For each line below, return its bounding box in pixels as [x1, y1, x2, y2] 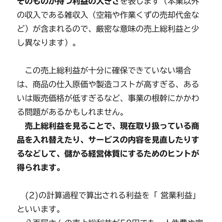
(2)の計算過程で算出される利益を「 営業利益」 [17, 191, 201, 199]
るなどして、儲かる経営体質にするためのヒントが [17, 149, 200, 158]
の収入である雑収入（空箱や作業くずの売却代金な [17, 10, 200, 19]
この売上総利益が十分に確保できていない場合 [17, 66, 192, 74]
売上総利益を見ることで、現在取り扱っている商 [25, 121, 200, 130]
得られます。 [17, 163, 65, 171]
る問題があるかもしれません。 [17, 108, 128, 116]
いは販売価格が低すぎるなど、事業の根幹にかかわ [17, 94, 200, 102]
